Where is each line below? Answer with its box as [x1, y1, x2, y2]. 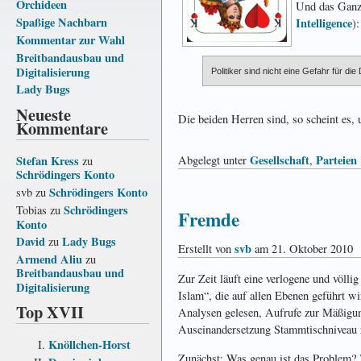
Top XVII [16, 299, 84, 324]
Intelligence [296, 15, 352, 32]
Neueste [16, 102, 71, 127]
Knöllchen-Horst [48, 335, 131, 353]
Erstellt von [178, 241, 234, 257]
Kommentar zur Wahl [16, 31, 125, 48]
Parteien [316, 151, 357, 169]
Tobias [16, 201, 47, 218]
